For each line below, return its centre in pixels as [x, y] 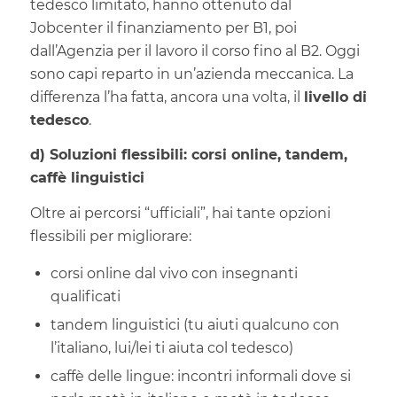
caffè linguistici [87, 178]
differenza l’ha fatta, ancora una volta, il [167, 97]
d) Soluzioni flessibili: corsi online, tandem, [188, 155]
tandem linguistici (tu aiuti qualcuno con [195, 325]
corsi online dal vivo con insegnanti [174, 274]
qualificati [85, 297]
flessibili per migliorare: [110, 236]
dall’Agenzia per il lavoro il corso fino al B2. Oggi [195, 51]
